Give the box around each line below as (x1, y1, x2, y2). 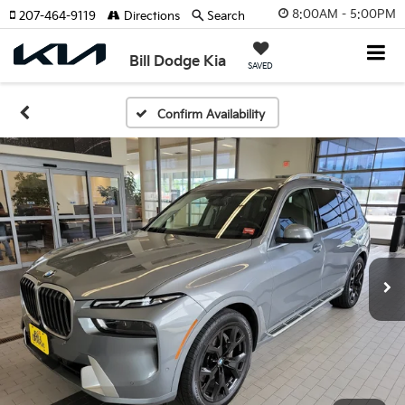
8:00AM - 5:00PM (292, 6, 396, 22)
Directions (120, 9, 180, 24)
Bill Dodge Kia (129, 53, 227, 71)
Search (207, 9, 245, 24)
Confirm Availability (156, 108, 265, 122)
